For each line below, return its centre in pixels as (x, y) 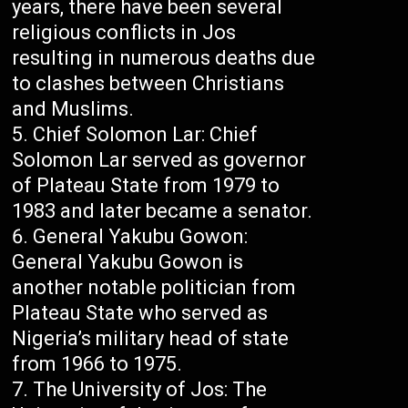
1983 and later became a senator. (163, 211)
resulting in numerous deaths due (164, 58)
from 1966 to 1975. (97, 364)
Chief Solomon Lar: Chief (146, 135)
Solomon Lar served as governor (159, 160)
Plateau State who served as (140, 313)
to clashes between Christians (148, 84)
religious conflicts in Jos (124, 33)
